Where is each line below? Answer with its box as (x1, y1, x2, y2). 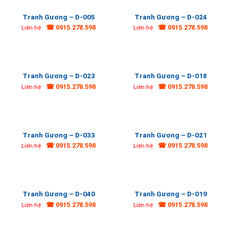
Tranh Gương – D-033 (22, 130, 95, 139)
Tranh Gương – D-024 (134, 12, 207, 21)
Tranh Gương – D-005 (22, 12, 95, 21)
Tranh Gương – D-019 (134, 190, 207, 198)
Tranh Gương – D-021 (134, 130, 207, 139)
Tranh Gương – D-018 (134, 72, 207, 80)
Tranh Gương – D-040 (22, 190, 95, 198)
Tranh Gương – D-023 (22, 72, 95, 80)
